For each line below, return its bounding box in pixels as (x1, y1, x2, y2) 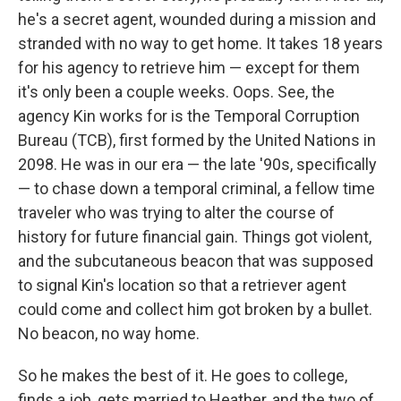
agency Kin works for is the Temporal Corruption (18, 107, 360, 125)
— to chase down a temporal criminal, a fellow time (18, 179, 375, 198)
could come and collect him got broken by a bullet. (18, 300, 372, 319)
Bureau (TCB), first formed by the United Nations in (18, 131, 376, 149)
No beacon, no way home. (18, 324, 200, 343)
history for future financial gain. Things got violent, (18, 227, 371, 246)
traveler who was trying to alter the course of (18, 203, 335, 222)
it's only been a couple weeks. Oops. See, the (18, 82, 335, 101)
